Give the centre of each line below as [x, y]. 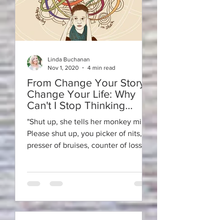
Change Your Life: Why [81, 94]
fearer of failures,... [59, 157]
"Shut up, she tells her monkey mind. [90, 122]
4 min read [101, 68]
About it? [48, 117]
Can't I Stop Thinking [76, 105]
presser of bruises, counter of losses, [89, 145]
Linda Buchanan [69, 59]
